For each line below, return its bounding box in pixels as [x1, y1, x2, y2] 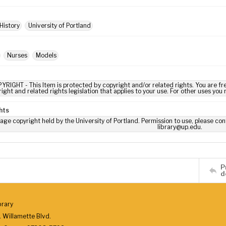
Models [36, 51, 56, 59]
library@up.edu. [157, 123, 202, 131]
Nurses [7, 51, 27, 59]
